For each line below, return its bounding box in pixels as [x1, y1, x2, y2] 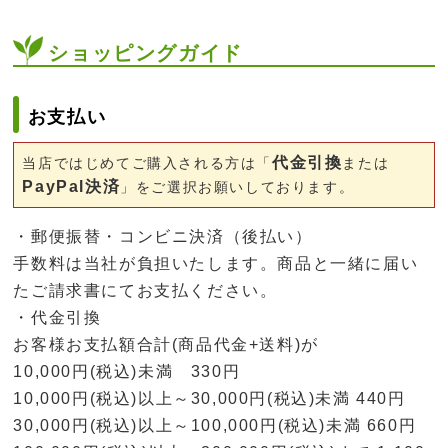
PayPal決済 [22, 178, 121, 196]
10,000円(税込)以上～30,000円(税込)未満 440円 [13, 390, 406, 408]
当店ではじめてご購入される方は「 [22, 155, 273, 172]
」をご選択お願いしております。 [120, 179, 355, 196]
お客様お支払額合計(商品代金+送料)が [13, 336, 319, 354]
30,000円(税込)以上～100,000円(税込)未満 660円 [13, 417, 417, 435]
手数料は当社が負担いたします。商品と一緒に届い [13, 255, 419, 273]
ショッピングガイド [48, 41, 243, 64]
